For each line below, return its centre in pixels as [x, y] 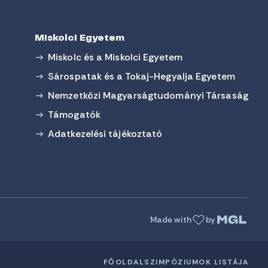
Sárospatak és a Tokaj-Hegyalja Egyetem [141, 76]
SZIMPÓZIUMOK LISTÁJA [196, 262]
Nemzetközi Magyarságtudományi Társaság [148, 95]
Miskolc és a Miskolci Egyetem [115, 57]
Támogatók [74, 115]
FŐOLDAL [124, 262]
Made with [170, 219]
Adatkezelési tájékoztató [105, 134]
